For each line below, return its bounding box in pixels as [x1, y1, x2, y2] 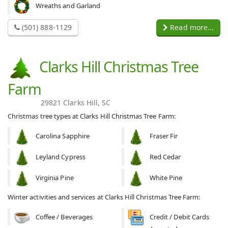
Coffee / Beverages [36, 212, 93, 222]
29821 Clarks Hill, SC [41, 98, 111, 108]
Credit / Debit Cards [150, 212, 210, 222]
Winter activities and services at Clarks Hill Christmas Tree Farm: [8, 192, 201, 202]
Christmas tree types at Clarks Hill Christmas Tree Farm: [8, 111, 176, 121]
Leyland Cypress [36, 152, 85, 162]
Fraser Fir [150, 131, 178, 141]
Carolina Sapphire [36, 131, 90, 141]
